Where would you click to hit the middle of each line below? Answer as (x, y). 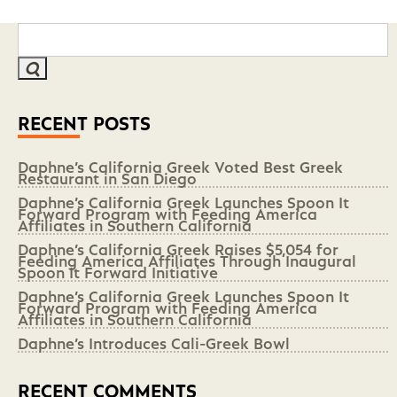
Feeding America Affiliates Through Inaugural (187, 257)
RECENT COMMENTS (107, 386)
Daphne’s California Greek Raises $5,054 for (178, 246)
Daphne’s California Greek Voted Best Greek (180, 163)
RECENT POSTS (84, 119)
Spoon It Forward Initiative (118, 269)
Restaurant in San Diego (107, 175)
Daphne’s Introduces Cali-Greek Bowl (154, 340)
